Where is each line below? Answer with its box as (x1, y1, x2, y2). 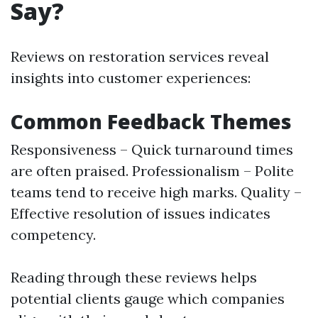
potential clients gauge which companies (11, 290, 285, 307)
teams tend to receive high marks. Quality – (11, 183, 302, 201)
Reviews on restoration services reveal (11, 48, 269, 65)
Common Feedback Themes (11, 108, 292, 135)
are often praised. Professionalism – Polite (11, 162, 294, 180)
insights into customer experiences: (11, 69, 251, 87)
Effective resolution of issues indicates (11, 204, 270, 222)
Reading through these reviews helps (11, 268, 257, 286)
